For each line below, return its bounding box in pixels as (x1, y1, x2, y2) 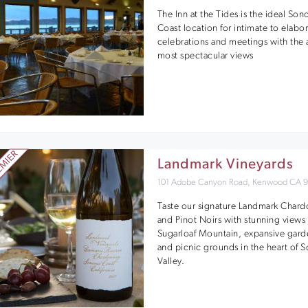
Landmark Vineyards (157, 157, 294, 172)
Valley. (157, 256, 185, 267)
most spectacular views (157, 50, 254, 61)
